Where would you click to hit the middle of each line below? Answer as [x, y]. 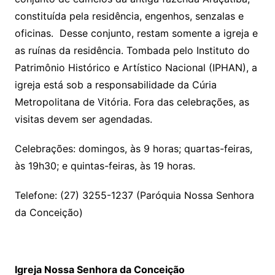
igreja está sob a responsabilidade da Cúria [115, 85]
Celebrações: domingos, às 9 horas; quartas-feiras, [133, 149]
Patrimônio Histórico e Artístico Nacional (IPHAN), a [136, 68]
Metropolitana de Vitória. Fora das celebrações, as [132, 102]
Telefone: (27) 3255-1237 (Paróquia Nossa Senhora [134, 196]
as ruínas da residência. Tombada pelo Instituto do [132, 51]
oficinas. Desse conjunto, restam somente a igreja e [136, 33]
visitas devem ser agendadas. [83, 119]
